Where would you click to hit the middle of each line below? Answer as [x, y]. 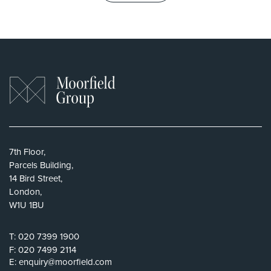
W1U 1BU [27, 205]
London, [25, 191]
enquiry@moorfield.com [65, 262]
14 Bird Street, [36, 178]
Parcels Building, [41, 165]
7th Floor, [27, 152]
